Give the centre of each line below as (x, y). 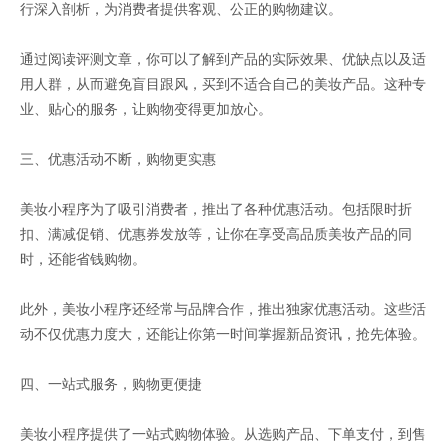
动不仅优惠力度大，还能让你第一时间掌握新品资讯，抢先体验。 (223, 335)
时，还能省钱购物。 (83, 260)
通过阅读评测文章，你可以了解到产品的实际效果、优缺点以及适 (223, 60)
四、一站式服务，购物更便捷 (111, 385)
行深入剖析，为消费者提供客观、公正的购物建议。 (181, 10)
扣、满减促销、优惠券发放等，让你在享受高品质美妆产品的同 (216, 235)
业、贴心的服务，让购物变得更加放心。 (146, 110)
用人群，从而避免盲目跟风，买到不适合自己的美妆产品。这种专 (223, 85)
